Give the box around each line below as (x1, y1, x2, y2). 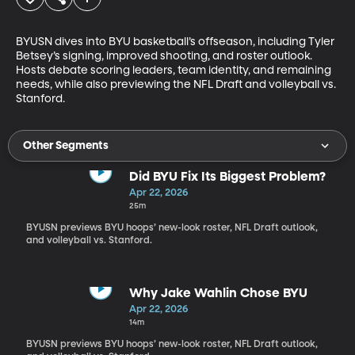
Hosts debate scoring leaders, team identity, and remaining (16, 64, 334, 76)
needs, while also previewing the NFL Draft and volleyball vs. (16, 78, 338, 90)
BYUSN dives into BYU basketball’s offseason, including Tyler (16, 36, 337, 48)
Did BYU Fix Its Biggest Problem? (128, 170, 326, 184)
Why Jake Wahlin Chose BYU (128, 287, 307, 300)
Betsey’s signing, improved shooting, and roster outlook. (16, 50, 315, 62)
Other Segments (23, 139, 109, 151)
